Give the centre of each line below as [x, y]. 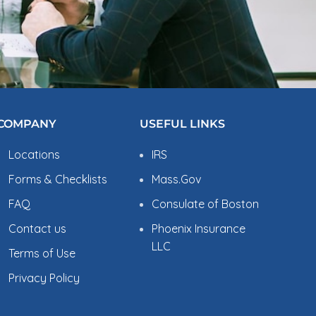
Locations [34, 154]
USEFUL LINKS [183, 123]
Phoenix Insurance [199, 228]
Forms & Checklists [57, 179]
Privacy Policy [44, 278]
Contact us [37, 228]
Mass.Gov [177, 179]
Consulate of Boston [206, 203]
